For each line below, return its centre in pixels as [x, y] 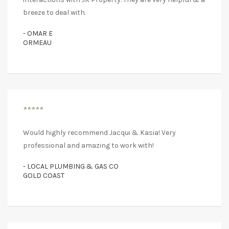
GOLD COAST [44, 176]
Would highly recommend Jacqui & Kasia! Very [99, 133]
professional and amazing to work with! [88, 146]
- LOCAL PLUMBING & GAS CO [71, 167]
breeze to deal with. [54, 13]
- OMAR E [38, 34]
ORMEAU [37, 43]
